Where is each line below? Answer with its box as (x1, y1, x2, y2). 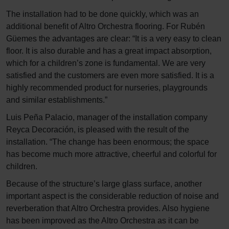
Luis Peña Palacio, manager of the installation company (6, 112, 208, 122)
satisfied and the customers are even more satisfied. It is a (6, 71, 214, 80)
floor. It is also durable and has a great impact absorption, (6, 46, 212, 55)
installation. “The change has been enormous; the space (6, 137, 209, 146)
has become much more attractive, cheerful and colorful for (6, 149, 217, 158)
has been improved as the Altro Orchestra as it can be (6, 216, 199, 225)
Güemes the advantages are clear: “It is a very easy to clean (6, 34, 221, 43)
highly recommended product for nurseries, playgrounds (6, 83, 208, 92)
